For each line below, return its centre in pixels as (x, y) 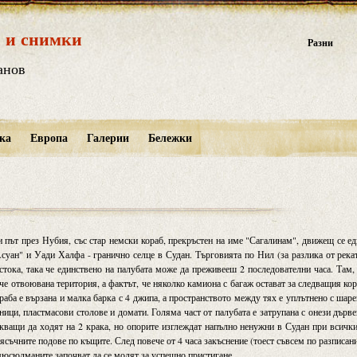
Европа (49, 137)
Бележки (170, 137)
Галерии (108, 137)
